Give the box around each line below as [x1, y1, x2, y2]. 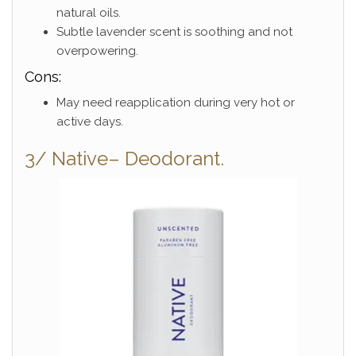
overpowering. [56, 44, 138, 59]
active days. [56, 114, 123, 130]
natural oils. [56, 6, 121, 21]
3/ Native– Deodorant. [25, 147, 224, 171]
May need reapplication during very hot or [56, 95, 295, 110]
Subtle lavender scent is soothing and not [56, 25, 292, 40]
